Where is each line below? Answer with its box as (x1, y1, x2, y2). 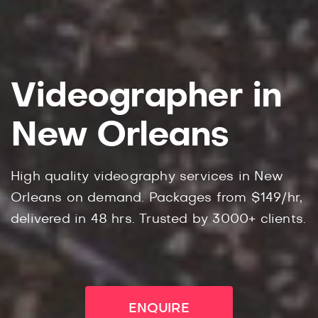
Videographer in (11, 79, 282, 114)
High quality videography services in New (11, 170, 284, 183)
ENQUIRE (128, 302, 190, 315)
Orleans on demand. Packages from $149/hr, (11, 192, 303, 204)
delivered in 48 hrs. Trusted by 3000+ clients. (11, 213, 307, 226)
